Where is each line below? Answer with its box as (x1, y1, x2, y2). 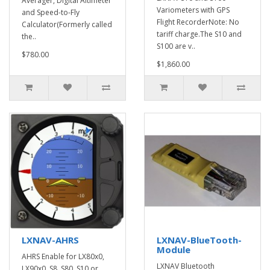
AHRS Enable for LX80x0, (22, 251, 104, 262)
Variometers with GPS (157, 5, 230, 15)
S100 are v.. (157, 41, 195, 51)
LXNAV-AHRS (22, 234, 79, 246)
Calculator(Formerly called (22, 19, 112, 30)
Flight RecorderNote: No (157, 17, 239, 27)
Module (157, 243, 190, 256)
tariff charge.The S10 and (157, 29, 242, 39)
